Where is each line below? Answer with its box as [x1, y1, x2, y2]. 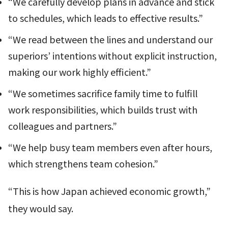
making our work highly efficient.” [8, 65, 151, 79]
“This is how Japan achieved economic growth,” [8, 184, 211, 198]
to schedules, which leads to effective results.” [8, 11, 203, 25]
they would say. [8, 202, 73, 215]
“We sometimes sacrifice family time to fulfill [8, 87, 197, 100]
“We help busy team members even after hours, [8, 140, 212, 154]
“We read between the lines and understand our [8, 33, 213, 46]
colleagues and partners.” [8, 119, 117, 133]
